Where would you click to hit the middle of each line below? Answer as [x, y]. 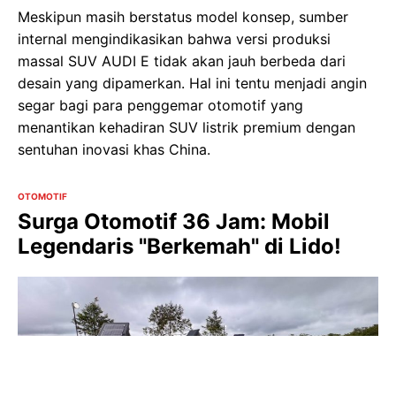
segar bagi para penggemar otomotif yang [160, 105]
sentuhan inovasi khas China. [114, 149]
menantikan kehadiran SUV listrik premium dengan [187, 127]
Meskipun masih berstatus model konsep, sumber [183, 16]
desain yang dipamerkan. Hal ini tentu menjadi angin [192, 83]
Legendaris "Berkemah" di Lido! [179, 246]
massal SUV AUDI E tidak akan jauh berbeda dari [182, 61]
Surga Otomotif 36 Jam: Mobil [174, 221]
